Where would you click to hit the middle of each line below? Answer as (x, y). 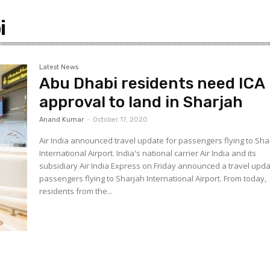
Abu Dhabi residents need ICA (152, 83)
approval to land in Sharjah (141, 102)
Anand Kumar (62, 120)
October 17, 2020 (121, 120)
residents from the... (76, 191)
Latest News (59, 67)
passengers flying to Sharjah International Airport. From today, (132, 178)
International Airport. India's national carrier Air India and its (148, 153)
